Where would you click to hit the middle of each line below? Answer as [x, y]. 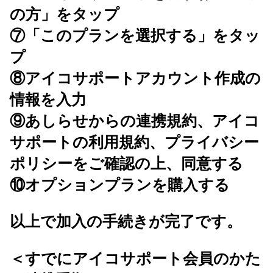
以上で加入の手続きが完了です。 [126, 221]
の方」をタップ [65, 14]
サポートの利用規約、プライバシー [134, 142]
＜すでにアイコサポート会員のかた [135, 257]
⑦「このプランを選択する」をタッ [135, 35]
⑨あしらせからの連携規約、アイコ [135, 120]
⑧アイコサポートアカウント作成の [135, 78]
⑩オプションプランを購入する [120, 184]
